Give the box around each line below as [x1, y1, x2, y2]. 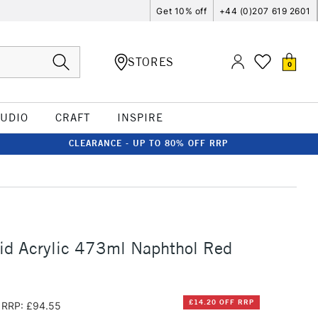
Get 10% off [156, 5, 207, 16]
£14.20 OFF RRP [188, 297, 254, 307]
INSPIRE [116, 111, 163, 124]
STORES [128, 54, 174, 69]
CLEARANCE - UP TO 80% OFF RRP [69, 138, 228, 148]
